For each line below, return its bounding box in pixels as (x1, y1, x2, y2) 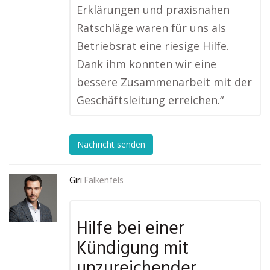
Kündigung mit (77, 234, 189, 263)
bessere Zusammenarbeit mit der (77, 75, 252, 89)
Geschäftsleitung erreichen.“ (77, 93, 224, 107)
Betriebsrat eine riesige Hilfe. (77, 39, 229, 53)
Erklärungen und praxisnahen (77, 2, 230, 17)
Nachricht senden (77, 139, 145, 151)
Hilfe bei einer (77, 215, 184, 243)
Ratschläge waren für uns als (77, 20, 226, 35)
